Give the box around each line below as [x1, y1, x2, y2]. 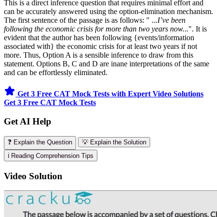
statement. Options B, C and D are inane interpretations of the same [4, 60, 209, 68]
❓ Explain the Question [8, 138, 72, 146]
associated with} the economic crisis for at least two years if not [4, 42, 197, 51]
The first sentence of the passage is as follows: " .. [4, 16, 155, 25]
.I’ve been [155, 16, 186, 25]
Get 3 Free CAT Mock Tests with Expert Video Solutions [17, 90, 203, 98]
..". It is [185, 25, 207, 33]
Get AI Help [4, 116, 51, 126]
